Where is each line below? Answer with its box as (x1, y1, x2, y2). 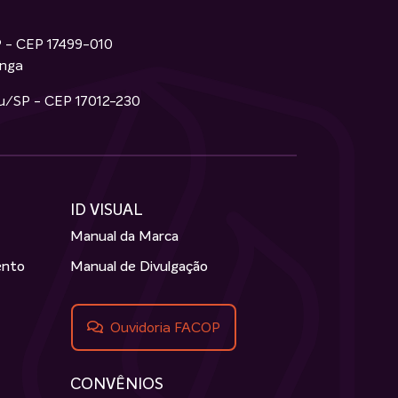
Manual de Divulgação (70, 259, 208, 275)
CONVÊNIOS (70, 377, 163, 394)
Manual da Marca (70, 229, 179, 244)
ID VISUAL (70, 203, 143, 219)
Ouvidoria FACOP (110, 321, 220, 336)
